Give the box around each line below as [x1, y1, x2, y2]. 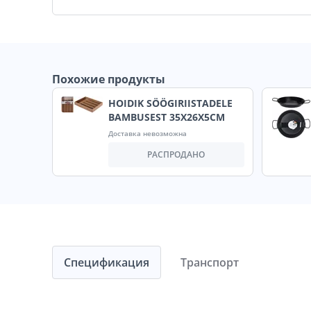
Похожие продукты [52, 72, 165, 87]
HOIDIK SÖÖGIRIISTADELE [108, 96, 233, 110]
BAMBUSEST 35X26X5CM [108, 110, 225, 124]
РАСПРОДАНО [147, 149, 205, 161]
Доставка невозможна [108, 128, 187, 139]
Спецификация [64, 255, 149, 271]
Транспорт [180, 255, 239, 271]
